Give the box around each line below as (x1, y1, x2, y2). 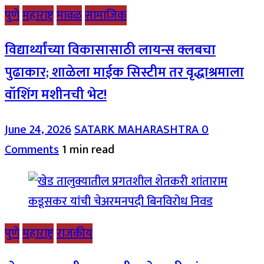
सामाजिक (85, 5, 127, 25)
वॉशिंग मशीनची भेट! (5, 84, 107, 107)
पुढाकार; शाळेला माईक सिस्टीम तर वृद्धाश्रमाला (5, 61, 244, 84)
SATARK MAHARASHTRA (74, 120, 202, 140)
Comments (5, 140, 59, 160)
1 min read (62, 140, 114, 160)
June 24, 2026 (5, 120, 71, 140)
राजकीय (57, 223, 93, 244)
